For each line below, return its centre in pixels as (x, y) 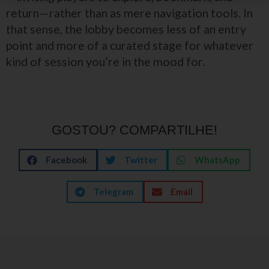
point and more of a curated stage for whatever (130, 45)
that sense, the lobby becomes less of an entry (126, 29)
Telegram (113, 192)
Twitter (141, 160)
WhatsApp (217, 160)
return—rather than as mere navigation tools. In (129, 13)
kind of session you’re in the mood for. (105, 62)
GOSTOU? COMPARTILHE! (134, 130)
